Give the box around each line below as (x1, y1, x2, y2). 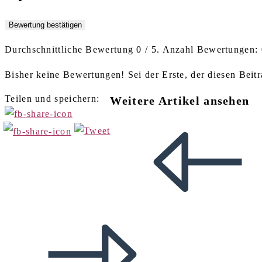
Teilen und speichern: (5, 94, 100, 104)
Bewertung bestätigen (9, 20, 82, 30)
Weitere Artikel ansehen (110, 94, 250, 107)
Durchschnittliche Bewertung (5, 44, 137, 55)
